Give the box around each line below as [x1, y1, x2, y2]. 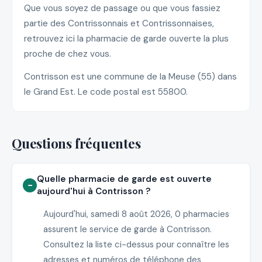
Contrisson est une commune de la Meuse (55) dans [24, 71, 237, 83]
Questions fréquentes [12, 135, 141, 153]
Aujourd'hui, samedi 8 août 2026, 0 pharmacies [43, 208, 229, 220]
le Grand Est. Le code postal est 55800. [24, 86, 188, 98]
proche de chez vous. [24, 47, 111, 60]
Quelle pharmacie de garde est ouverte [37, 173, 212, 185]
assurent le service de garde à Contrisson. [43, 223, 212, 235]
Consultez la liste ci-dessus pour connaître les [43, 238, 229, 250]
